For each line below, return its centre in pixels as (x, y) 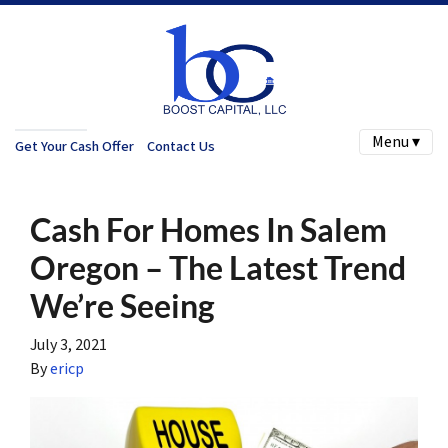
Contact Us (180, 146)
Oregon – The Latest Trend (218, 267)
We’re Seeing (122, 305)
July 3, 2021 (68, 345)
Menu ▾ (396, 142)
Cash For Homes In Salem (208, 229)
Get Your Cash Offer (74, 146)
